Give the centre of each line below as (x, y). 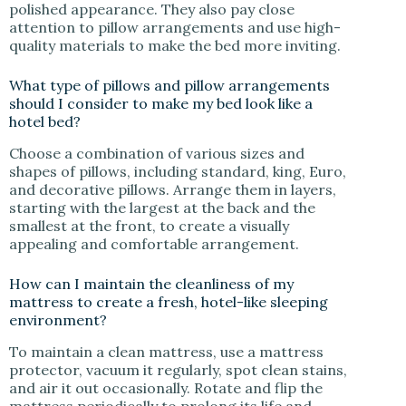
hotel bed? (47, 122)
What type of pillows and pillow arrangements (169, 86)
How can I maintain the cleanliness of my (151, 283)
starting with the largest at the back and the (162, 207)
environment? (60, 319)
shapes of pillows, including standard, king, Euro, (178, 171)
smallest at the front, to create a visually (149, 225)
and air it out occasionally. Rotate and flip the (166, 387)
